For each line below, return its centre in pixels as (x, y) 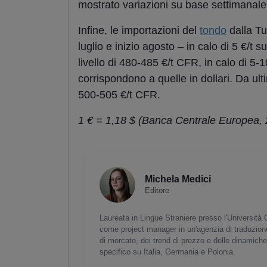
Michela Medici (178, 179)
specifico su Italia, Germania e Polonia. (167, 252)
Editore (157, 191)
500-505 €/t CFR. (119, 95)
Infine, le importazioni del (139, 31)
